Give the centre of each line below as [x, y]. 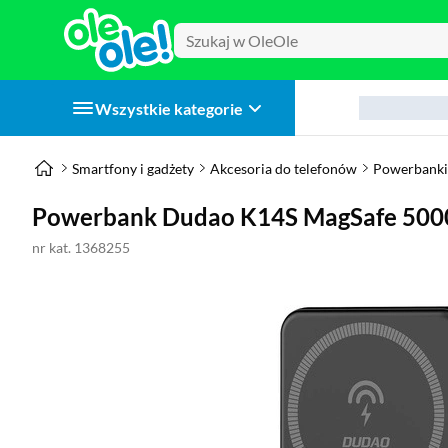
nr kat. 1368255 [81, 247]
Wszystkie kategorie [169, 108]
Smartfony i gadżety [133, 168]
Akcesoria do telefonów [283, 168]
